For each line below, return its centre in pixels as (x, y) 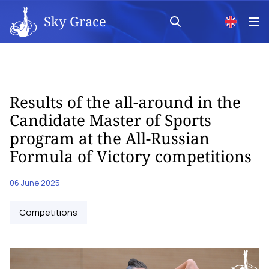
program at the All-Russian (110, 138)
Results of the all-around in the (125, 102)
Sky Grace (75, 21)
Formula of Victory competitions (131, 156)
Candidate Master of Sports (110, 120)
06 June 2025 (35, 183)
